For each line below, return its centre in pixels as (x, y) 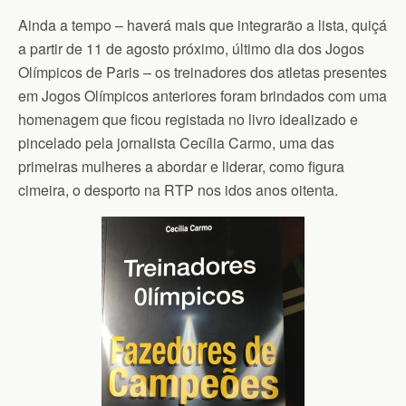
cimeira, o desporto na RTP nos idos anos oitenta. (178, 189)
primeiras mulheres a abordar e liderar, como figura (181, 166)
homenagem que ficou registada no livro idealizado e (188, 119)
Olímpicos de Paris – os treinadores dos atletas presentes (203, 72)
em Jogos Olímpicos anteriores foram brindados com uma (203, 95)
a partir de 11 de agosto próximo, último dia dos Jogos (191, 48)
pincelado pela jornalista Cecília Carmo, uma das (176, 142)
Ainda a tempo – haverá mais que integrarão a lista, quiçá (203, 24)
